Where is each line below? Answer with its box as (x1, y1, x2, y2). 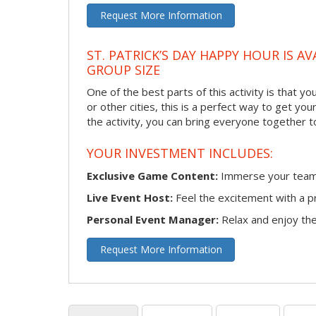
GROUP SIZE (87, 61, 160, 78)
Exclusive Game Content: (87, 168, 218, 183)
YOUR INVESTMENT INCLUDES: (87, 144, 273, 162)
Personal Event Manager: (87, 212, 219, 226)
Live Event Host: (87, 190, 173, 205)
